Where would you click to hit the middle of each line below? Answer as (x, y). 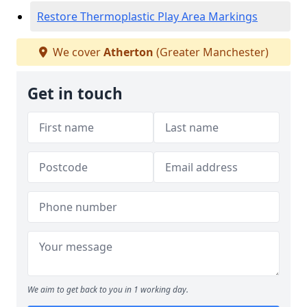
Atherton (128, 52)
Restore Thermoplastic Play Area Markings (147, 16)
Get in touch (75, 94)
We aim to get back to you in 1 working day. (108, 290)
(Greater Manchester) (211, 52)
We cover (76, 52)
